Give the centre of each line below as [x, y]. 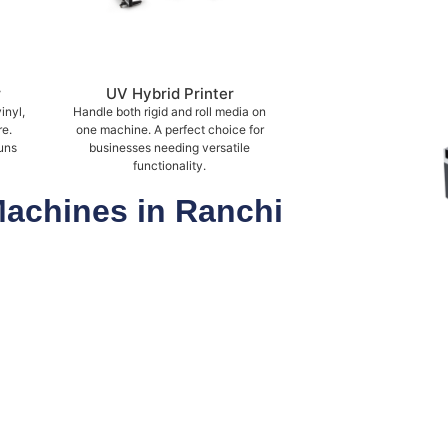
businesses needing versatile [169, 148]
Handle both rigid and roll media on [169, 112]
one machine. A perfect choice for [169, 130]
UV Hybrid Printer [169, 94]
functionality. [169, 166]
